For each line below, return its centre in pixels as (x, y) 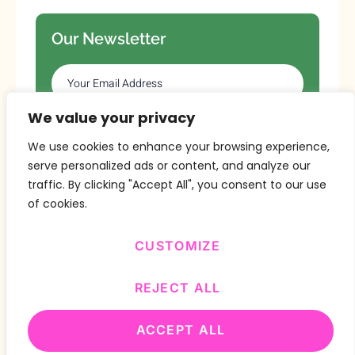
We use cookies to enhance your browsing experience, (179, 147)
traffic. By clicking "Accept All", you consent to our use (177, 185)
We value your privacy (111, 118)
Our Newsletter (109, 38)
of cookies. (57, 204)
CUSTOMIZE (177, 246)
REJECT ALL (177, 288)
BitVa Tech (246, 276)
